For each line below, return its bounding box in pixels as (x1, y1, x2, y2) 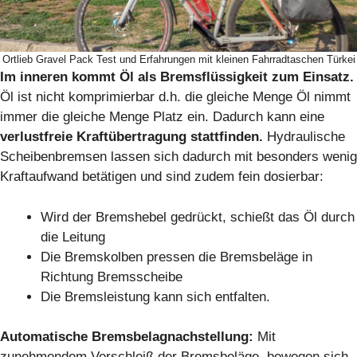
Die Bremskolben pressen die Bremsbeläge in (41, 249, 312, 265)
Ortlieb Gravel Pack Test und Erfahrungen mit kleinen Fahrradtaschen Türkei (2, 53, 355, 66)
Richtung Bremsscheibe (41, 269, 182, 284)
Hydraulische (267, 129, 345, 145)
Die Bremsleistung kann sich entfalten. (41, 288, 270, 304)
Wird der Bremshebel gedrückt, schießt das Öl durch (41, 209, 355, 225)
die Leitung (41, 229, 105, 245)
